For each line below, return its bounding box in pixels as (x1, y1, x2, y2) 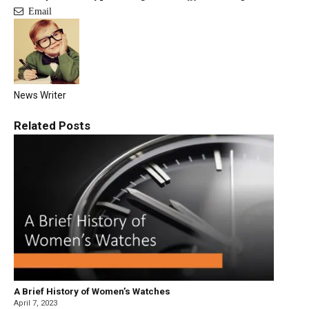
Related (14, 118, 59, 132)
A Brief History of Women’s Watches (14, 286, 170, 297)
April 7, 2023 (14, 298, 57, 308)
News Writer (14, 89, 66, 101)
